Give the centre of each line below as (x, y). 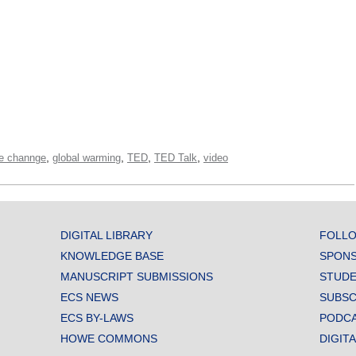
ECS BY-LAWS (97, 317)
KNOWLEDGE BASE (112, 255)
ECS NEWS (89, 297)
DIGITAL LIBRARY (106, 235)
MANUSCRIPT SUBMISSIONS (136, 276)
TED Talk (176, 157)
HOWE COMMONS (108, 338)
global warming (87, 157)
